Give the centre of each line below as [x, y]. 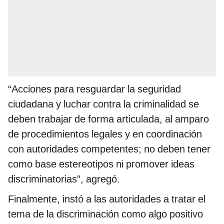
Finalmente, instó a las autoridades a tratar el [107, 199]
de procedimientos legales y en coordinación [105, 134]
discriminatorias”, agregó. [64, 179]
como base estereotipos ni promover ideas [101, 164]
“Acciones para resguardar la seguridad [94, 89]
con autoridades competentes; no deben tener [109, 149]
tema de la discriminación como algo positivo [105, 214]
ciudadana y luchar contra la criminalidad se [103, 104]
